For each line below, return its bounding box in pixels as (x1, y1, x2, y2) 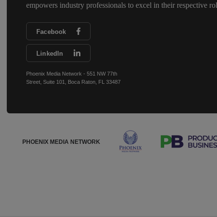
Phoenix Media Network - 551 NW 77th (26, 70, 117, 77)
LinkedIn (36, 49, 63, 57)
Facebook (36, 28, 66, 35)
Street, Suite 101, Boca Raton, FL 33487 (26, 78, 121, 85)
